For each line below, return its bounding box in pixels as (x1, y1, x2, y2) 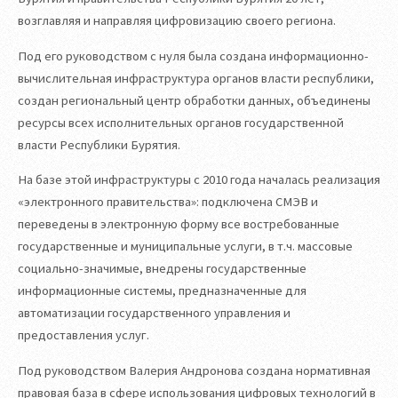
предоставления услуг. (18, 327, 149, 344)
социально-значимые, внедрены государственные (18, 260, 306, 277)
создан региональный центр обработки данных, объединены (18, 92, 370, 108)
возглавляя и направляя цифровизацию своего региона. (18, 12, 336, 28)
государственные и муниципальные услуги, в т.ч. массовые (18, 238, 353, 255)
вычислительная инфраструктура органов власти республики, (18, 69, 374, 86)
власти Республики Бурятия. (18, 136, 180, 153)
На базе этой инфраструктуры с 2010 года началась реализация (18, 171, 380, 188)
